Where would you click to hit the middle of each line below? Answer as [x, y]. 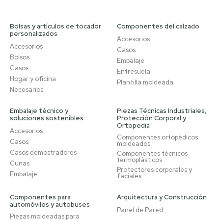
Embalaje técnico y [39, 111]
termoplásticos [139, 160]
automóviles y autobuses [50, 205]
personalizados [34, 34]
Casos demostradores [43, 152]
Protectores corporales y [154, 170]
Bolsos [20, 57]
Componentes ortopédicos [157, 137]
